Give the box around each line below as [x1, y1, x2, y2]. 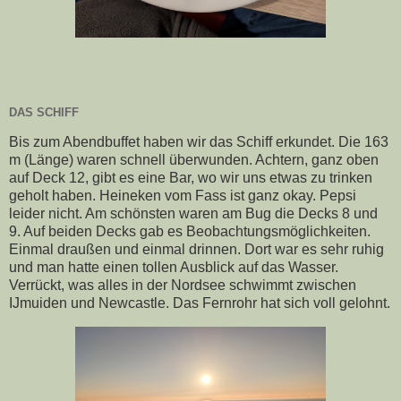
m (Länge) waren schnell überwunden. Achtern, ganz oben [9, 152, 379, 168]
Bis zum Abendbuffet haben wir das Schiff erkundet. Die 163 [9, 134, 388, 150]
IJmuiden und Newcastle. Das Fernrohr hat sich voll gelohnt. [9, 295, 390, 311]
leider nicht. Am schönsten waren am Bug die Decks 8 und [9, 206, 378, 222]
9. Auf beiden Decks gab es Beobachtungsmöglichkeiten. [9, 224, 371, 240]
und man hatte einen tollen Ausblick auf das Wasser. [9, 260, 338, 276]
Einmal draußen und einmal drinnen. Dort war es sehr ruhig [9, 242, 384, 258]
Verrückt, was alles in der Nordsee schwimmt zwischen [9, 277, 356, 294]
